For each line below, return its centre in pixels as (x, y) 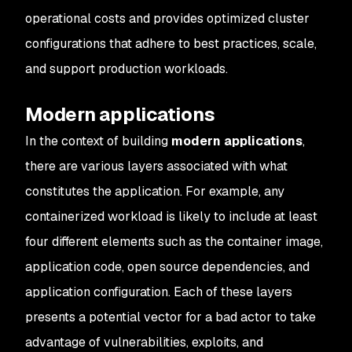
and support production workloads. (126, 69)
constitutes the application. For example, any (155, 191)
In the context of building (98, 141)
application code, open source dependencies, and (167, 267)
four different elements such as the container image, (174, 242)
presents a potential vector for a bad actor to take (170, 317)
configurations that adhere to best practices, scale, (171, 44)
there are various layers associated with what (156, 166)
